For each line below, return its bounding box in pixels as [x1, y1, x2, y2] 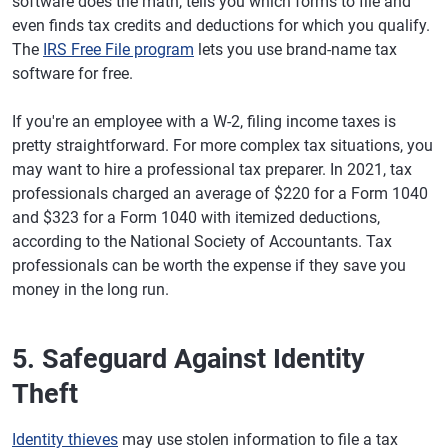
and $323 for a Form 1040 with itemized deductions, [12, 208, 380, 227]
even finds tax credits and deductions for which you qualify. [12, 16, 430, 35]
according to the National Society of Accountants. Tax [12, 232, 392, 251]
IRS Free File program [43, 40, 194, 59]
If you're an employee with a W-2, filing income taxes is [12, 112, 396, 131]
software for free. [12, 64, 133, 83]
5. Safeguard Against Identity [12, 343, 365, 375]
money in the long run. [12, 280, 169, 299]
